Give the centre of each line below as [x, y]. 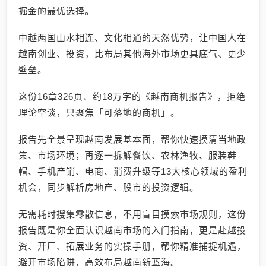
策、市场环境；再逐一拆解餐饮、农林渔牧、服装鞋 [128, 155]
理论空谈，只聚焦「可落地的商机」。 [99, 113]
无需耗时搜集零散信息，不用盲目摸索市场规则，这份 [132, 214]
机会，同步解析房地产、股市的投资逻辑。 [109, 187]
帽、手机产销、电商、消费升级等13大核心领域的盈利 [133, 171]
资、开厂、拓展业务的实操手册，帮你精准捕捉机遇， [132, 246]
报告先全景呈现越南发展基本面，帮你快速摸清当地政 [132, 139]
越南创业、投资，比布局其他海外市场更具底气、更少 [132, 54]
